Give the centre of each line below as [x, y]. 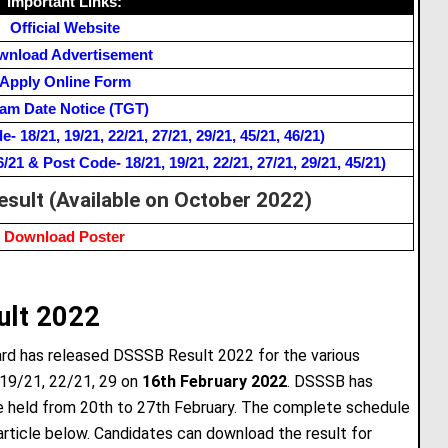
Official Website [64, 27]
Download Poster [64, 236]
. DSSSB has [330, 381]
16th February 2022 [215, 381]
